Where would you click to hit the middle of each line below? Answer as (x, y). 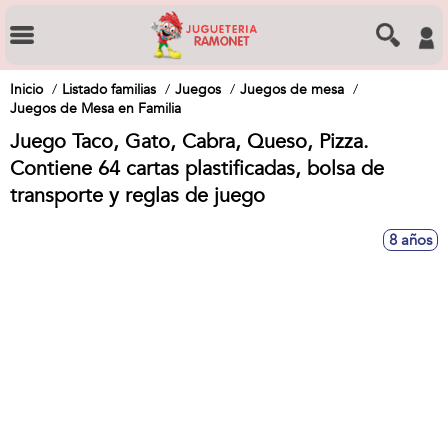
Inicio (26, 89)
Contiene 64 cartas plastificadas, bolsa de (197, 168)
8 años (410, 240)
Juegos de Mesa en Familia (95, 108)
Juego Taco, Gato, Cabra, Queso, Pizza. (189, 141)
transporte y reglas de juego (137, 195)
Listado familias (109, 89)
